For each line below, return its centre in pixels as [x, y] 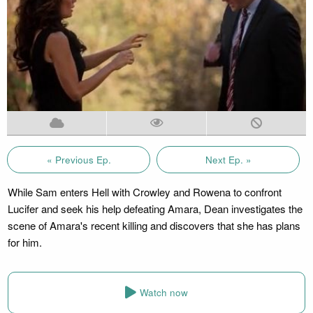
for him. [24, 242]
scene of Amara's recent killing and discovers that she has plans [154, 225]
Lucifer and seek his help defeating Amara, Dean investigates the [155, 208]
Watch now [164, 293]
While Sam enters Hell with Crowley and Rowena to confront [144, 191]
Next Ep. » [228, 159]
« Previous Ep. [79, 159]
